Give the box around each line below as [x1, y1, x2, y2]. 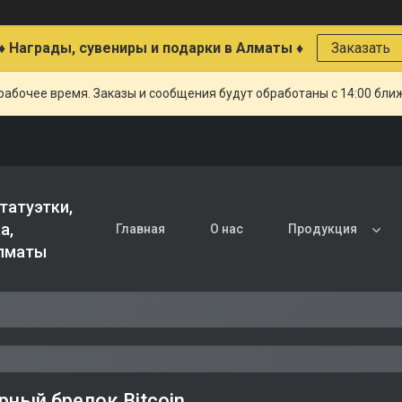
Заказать [330, 39, 390, 57]
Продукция [288, 222, 357, 236]
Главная [116, 222, 165, 236]
